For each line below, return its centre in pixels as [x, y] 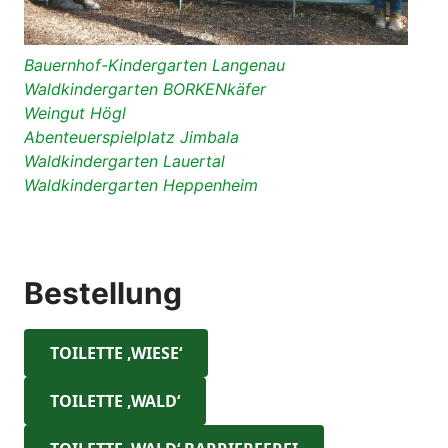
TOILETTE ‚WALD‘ [115, 401]
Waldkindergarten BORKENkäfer [145, 89]
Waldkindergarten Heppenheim [141, 185]
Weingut [54, 113]
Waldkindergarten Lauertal [124, 161]
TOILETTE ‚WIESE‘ [116, 353]
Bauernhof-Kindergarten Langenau [154, 65]
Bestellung [103, 293]
